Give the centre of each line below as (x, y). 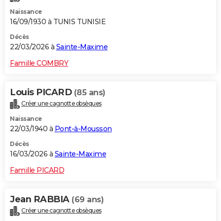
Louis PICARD (42, 92)
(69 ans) (88, 200)
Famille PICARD (37, 170)
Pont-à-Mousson (83, 129)
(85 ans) (90, 93)
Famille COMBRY (39, 63)
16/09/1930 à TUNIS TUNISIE (58, 22)
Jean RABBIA (41, 200)
